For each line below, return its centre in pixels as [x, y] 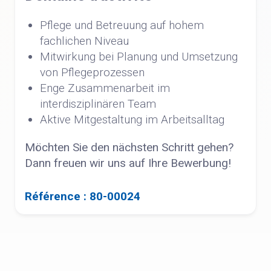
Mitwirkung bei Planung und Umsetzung [139, 57]
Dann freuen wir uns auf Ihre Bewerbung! [128, 163]
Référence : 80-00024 [83, 196]
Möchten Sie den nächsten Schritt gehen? [129, 147]
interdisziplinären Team [98, 104]
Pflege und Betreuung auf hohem [122, 25]
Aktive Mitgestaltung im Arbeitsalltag [132, 119]
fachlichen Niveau [84, 41]
